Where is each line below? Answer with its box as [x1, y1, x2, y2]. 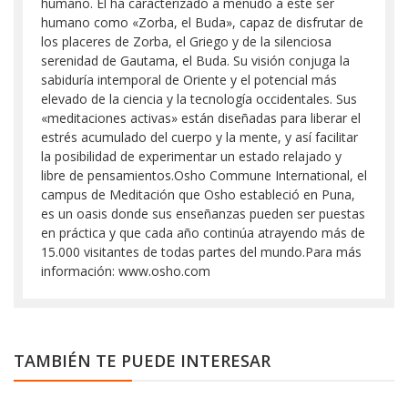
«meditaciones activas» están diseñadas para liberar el [41, 109, 361, 127]
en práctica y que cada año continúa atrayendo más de [41, 224, 365, 241]
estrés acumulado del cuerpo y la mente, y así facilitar [41, 128, 358, 146]
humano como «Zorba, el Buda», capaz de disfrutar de [41, 14, 363, 31]
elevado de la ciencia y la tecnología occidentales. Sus [41, 90, 357, 107]
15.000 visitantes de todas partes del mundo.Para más [41, 243, 362, 260]
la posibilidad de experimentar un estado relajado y [41, 148, 342, 165]
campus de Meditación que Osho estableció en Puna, [41, 186, 355, 203]
